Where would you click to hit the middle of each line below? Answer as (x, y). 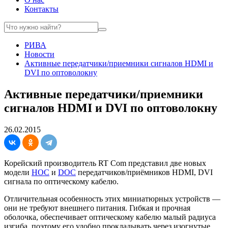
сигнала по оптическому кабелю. (61, 181)
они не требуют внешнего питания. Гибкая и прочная (97, 208)
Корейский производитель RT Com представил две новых (105, 163)
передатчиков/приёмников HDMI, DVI (144, 172)
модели (18, 172)
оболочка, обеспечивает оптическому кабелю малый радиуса (110, 217)
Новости (39, 54)
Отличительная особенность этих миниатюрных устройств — (112, 198)
